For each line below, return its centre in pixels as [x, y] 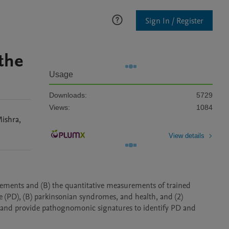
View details [187, 135]
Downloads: [68, 95]
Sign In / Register [174, 21]
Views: [60, 107]
